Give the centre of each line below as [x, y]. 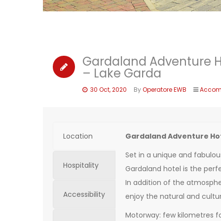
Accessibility [84, 194]
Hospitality [81, 165]
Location [78, 136]
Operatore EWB [165, 89]
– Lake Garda [122, 73]
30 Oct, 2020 [108, 89]
